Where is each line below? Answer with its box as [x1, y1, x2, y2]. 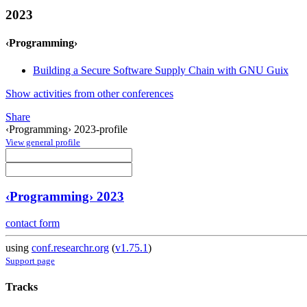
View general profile [5, 136, 80, 147]
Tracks [5, 281, 38, 293]
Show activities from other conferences [5, 87, 173, 99]
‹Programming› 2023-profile [5, 123, 127, 135]
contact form [5, 217, 60, 230]
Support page [5, 256, 55, 267]
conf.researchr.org [32, 242, 109, 254]
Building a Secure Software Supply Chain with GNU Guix [33, 64, 288, 76]
